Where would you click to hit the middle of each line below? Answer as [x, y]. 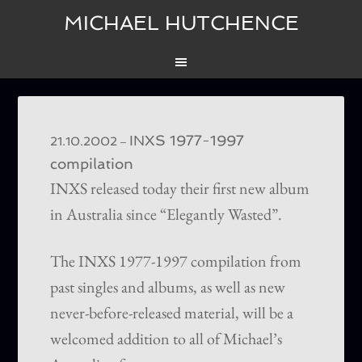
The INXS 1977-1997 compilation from [176, 261]
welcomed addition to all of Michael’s [166, 339]
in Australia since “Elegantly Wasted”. [166, 215]
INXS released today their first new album [180, 189]
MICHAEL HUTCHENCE [181, 23]
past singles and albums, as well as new [168, 287]
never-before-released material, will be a [172, 313]
